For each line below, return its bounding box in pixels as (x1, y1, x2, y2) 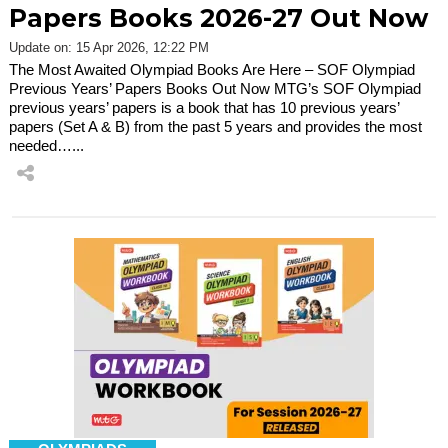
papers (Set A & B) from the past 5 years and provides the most (9, 117, 422, 135)
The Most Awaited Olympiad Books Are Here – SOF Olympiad (9, 60, 415, 78)
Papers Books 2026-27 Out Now (9, 2, 428, 33)
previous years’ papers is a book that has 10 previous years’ (9, 98, 399, 116)
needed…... (9, 136, 84, 154)
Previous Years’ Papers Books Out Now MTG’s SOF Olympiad (9, 79, 421, 97)
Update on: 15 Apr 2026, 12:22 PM (9, 39, 209, 55)
